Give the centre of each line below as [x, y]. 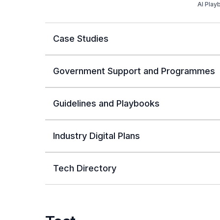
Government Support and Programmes [134, 71]
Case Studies [81, 39]
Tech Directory [85, 168]
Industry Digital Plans [96, 136]
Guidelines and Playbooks [106, 104]
